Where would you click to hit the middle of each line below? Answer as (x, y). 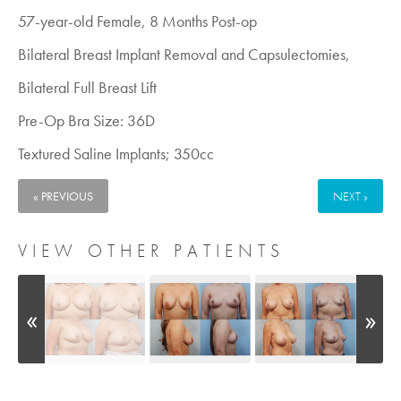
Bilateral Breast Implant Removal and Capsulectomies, (184, 55)
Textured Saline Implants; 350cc (116, 154)
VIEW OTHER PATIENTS (151, 251)
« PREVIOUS (63, 196)
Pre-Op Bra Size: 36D (86, 121)
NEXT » (350, 196)
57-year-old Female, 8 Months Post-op (137, 21)
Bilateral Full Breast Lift (87, 88)
